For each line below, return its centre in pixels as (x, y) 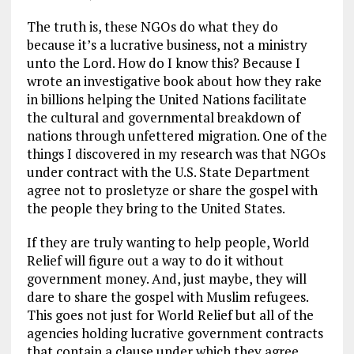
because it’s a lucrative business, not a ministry (167, 44)
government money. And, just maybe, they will (166, 278)
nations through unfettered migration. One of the (177, 135)
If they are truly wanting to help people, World (168, 242)
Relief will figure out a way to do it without (155, 260)
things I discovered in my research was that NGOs (176, 153)
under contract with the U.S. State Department (168, 171)
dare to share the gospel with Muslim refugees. (167, 296)
